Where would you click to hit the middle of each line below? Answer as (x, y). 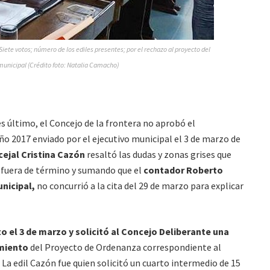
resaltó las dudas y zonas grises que (158, 154)
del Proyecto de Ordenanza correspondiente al (125, 247)
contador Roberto (182, 170)
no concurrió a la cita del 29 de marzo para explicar (139, 186)
